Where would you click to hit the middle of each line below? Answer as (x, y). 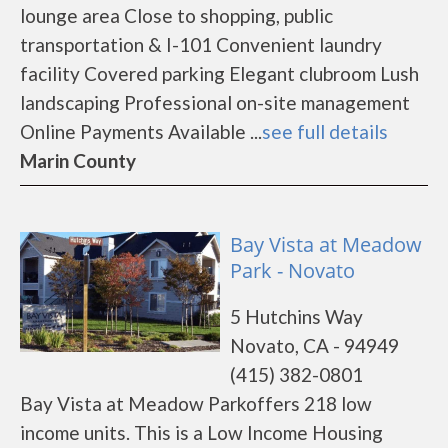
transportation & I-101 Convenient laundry (201, 44)
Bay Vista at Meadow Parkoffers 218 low (196, 403)
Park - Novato (292, 270)
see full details (325, 131)
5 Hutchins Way (296, 316)
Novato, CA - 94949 (314, 345)
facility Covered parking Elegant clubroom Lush (219, 73)
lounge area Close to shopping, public (176, 15)
